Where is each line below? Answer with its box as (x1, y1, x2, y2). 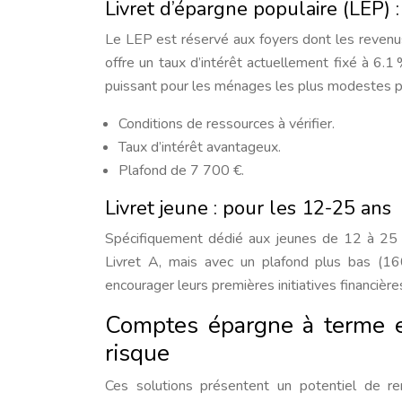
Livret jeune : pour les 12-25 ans (105, 195, 391, 222)
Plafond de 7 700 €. (118, 161, 244, 180)
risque (105, 337, 170, 369)
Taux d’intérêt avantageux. (118, 137, 281, 157)
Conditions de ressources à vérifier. (118, 114, 335, 134)
